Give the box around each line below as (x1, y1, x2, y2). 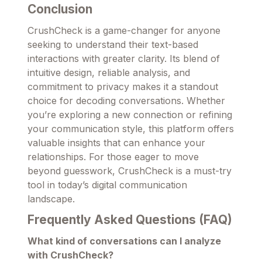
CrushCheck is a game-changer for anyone (27, 25, 220, 37)
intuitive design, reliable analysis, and (27, 67, 190, 79)
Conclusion (27, 2, 92, 17)
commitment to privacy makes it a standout (27, 81, 218, 93)
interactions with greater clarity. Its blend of (27, 53, 220, 65)
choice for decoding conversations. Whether (27, 95, 225, 107)
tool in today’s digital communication (27, 179, 187, 191)
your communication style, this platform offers (27, 123, 234, 135)
